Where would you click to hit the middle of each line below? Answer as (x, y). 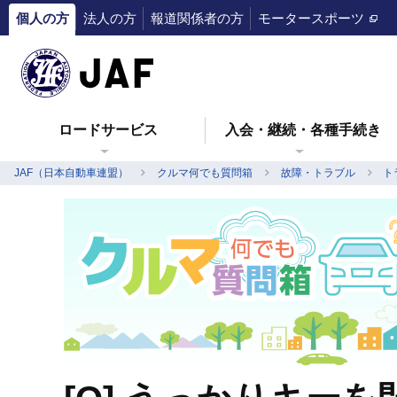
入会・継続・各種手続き (303, 130)
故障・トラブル (318, 173)
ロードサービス (108, 130)
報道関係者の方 (197, 18)
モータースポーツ (311, 18)
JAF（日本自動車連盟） (71, 173)
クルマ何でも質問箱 (204, 173)
